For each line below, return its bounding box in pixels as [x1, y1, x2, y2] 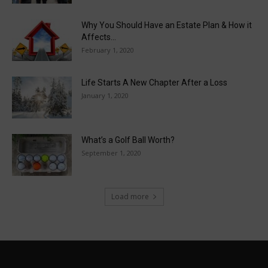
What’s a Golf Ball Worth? [81, 135, 175, 145]
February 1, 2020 [81, 45, 134, 55]
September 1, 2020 [81, 148, 141, 158]
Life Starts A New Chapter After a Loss [81, 78, 227, 88]
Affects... [81, 32, 116, 42]
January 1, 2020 [81, 91, 129, 100]
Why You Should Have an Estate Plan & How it [81, 20, 252, 31]
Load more [111, 191, 149, 202]
